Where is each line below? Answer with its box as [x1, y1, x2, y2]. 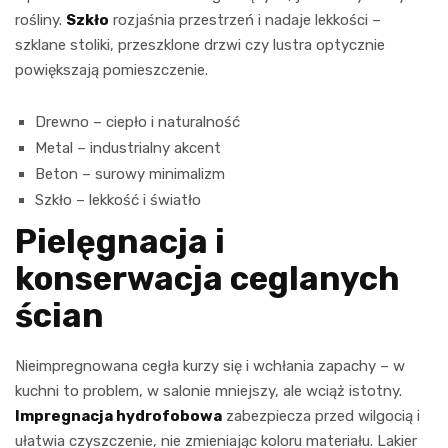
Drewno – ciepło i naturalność [35, 112, 240, 131]
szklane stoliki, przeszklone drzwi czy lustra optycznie [15, 35, 385, 54]
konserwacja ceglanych [15, 258, 400, 298]
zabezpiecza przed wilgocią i [222, 406, 420, 425]
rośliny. [15, 10, 66, 29]
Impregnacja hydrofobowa [15, 406, 222, 425]
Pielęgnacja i [15, 221, 225, 261]
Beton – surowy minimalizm [35, 164, 225, 183]
